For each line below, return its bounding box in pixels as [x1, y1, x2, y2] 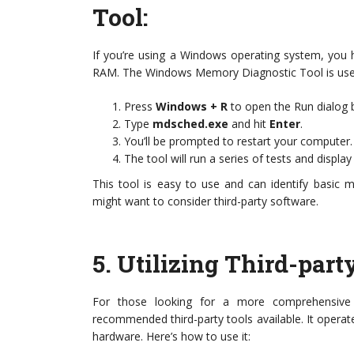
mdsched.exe [153, 116, 228, 131]
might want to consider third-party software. [92, 194, 318, 209]
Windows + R [156, 99, 228, 114]
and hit [228, 116, 269, 131]
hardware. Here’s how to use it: [92, 329, 250, 344]
